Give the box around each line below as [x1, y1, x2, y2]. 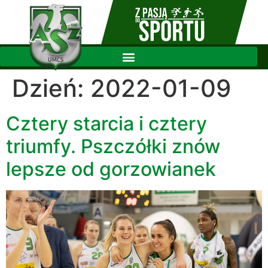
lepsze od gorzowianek [6, 157, 216, 181]
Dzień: [12, 73, 90, 103]
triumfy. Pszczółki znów [6, 134, 220, 158]
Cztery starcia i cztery [6, 111, 207, 135]
